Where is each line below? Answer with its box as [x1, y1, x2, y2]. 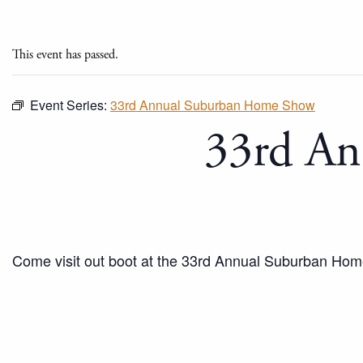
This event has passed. [12, 46, 118, 63]
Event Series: [30, 96, 110, 114]
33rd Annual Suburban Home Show [110, 96, 315, 114]
